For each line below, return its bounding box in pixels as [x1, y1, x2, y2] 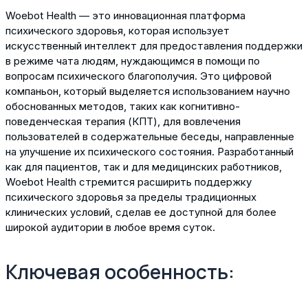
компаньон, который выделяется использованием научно [5, 84, 290, 98]
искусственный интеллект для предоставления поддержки [5, 38, 302, 52]
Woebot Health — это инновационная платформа [5, 8, 245, 22]
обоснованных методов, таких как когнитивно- [5, 99, 240, 113]
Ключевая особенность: [5, 258, 234, 285]
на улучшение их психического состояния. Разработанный [5, 144, 294, 158]
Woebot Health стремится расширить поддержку [5, 175, 252, 188]
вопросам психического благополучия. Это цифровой [5, 69, 272, 82]
